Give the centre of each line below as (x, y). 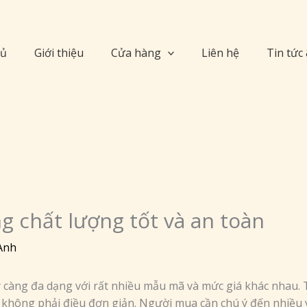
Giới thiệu (59, 53)
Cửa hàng (136, 53)
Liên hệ (221, 53)
